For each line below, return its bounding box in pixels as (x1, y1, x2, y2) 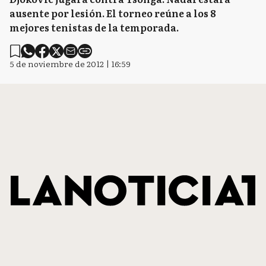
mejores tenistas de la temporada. (9, 20, 180, 34)
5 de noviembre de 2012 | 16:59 (9, 58, 131, 69)
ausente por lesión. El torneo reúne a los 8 (9, 6, 216, 20)
